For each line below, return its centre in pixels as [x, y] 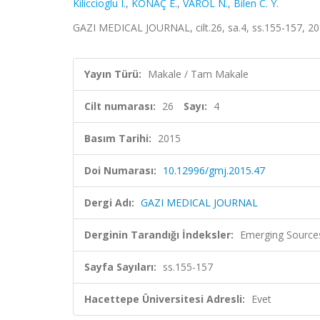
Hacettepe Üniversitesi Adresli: [165, 299]
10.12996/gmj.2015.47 [214, 170]
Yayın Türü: [113, 74]
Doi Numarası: [120, 170]
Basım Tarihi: [118, 138]
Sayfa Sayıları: [120, 267]
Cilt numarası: [120, 106]
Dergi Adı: [109, 202]
